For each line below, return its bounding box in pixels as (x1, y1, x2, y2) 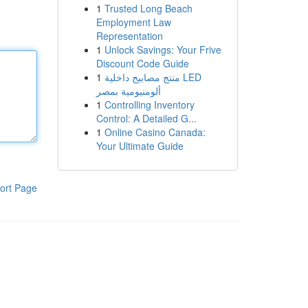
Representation (96, 29, 163, 43)
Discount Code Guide (96, 56, 189, 70)
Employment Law (96, 15, 171, 29)
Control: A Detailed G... (96, 111, 197, 125)
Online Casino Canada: (104, 125, 206, 139)
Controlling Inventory (104, 98, 195, 111)
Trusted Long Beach (104, 1, 192, 15)
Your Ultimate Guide (96, 139, 184, 153)
